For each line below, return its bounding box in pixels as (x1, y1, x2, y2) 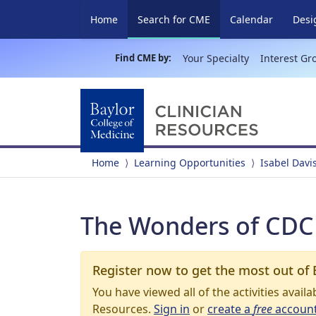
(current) (209, 12, 250, 25)
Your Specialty (182, 51, 249, 65)
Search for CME (138, 13, 210, 26)
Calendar (230, 13, 273, 26)
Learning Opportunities (134, 156, 245, 169)
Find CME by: (114, 51, 171, 64)
